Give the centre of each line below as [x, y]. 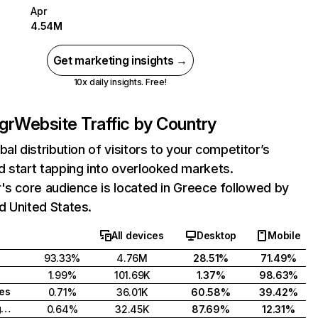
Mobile [284, 235]
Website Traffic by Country [115, 124]
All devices [138, 235]
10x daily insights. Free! [120, 82]
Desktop [216, 235]
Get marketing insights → [120, 60]
